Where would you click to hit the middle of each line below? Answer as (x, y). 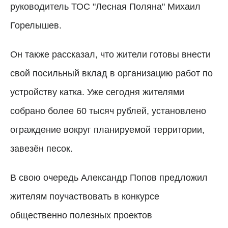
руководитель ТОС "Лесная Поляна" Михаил (105, 7)
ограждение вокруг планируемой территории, (107, 130)
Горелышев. (36, 26)
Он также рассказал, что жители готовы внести (110, 55)
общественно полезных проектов (81, 216)
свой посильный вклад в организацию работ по (111, 74)
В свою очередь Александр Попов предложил (109, 178)
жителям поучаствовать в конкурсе (85, 197)
